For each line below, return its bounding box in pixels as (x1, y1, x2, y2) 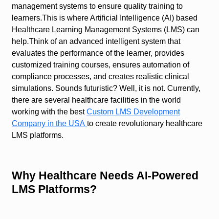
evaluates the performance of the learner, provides (12, 49, 184, 58)
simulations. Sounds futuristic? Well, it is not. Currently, (12, 84, 200, 93)
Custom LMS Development (87, 108, 180, 116)
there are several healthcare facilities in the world (12, 96, 181, 105)
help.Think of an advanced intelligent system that (12, 37, 180, 46)
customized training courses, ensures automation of (12, 61, 189, 69)
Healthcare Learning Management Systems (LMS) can (12, 25, 199, 34)
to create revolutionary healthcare (87, 119, 202, 128)
